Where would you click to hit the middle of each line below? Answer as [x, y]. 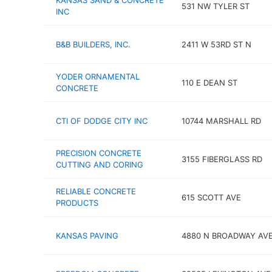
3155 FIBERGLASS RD [222, 159]
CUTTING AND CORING [100, 165]
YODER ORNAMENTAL [98, 76]
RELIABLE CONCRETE [96, 191]
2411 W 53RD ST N [216, 44]
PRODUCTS [77, 203]
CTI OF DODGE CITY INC [102, 121]
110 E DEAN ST [209, 82]
